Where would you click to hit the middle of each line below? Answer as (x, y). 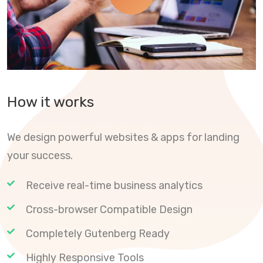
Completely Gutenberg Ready (98, 234)
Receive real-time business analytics (114, 186)
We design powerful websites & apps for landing (123, 138)
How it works (50, 102)
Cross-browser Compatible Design (109, 210)
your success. (40, 156)
